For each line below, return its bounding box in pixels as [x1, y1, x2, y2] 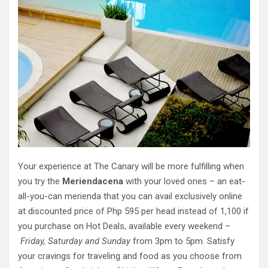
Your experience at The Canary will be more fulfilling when [18, 161, 244, 172]
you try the [18, 176, 62, 187]
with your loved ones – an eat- [123, 176, 245, 187]
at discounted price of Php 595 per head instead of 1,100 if [18, 206, 249, 217]
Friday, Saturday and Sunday [20, 236, 130, 247]
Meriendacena [62, 176, 123, 187]
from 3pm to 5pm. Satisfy [130, 236, 234, 247]
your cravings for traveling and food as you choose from [18, 251, 242, 262]
